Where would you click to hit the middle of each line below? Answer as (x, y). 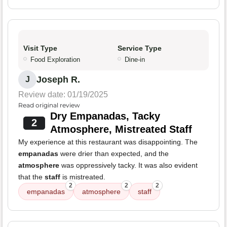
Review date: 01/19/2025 (63, 95)
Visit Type (40, 48)
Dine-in (135, 60)
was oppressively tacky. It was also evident (128, 165)
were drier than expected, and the (113, 154)
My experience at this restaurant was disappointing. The (108, 142)
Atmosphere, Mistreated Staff (121, 129)
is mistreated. (83, 177)
